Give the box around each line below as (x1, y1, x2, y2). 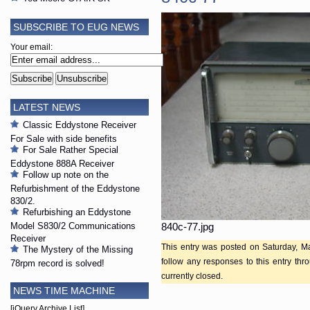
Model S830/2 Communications (10, 221, 136, 230)
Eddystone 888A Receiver (10, 158, 114, 167)
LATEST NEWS (13, 102, 80, 113)
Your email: (10, 43, 53, 52)
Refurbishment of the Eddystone (10, 183, 140, 192)
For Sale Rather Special (23, 145, 118, 156)
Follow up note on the (23, 170, 109, 181)
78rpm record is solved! (10, 258, 104, 267)
